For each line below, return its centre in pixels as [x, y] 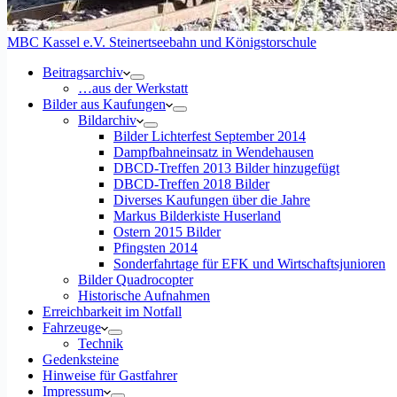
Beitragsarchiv [83, 72]
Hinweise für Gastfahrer [110, 375]
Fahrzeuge [72, 327]
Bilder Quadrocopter [136, 280]
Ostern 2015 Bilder [167, 232]
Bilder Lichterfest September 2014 [210, 136]
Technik [101, 343]
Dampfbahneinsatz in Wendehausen [214, 152]
